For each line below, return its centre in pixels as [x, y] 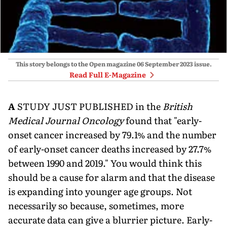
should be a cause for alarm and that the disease [111, 177]
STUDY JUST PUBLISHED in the [90, 106]
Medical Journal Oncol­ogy [67, 120]
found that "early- [164, 120]
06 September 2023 [165, 64]
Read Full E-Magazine [107, 74]
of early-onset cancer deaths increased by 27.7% [110, 148]
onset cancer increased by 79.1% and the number [112, 134]
